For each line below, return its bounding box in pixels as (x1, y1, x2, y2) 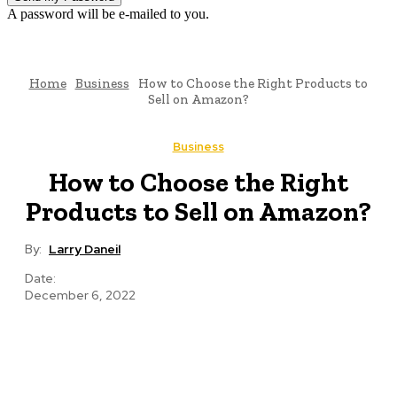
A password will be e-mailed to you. (7, 6, 209, 21)
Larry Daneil (49, 241, 121, 258)
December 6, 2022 (25, 287, 136, 304)
